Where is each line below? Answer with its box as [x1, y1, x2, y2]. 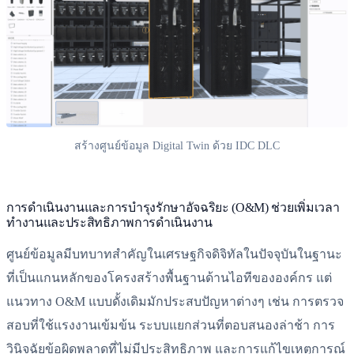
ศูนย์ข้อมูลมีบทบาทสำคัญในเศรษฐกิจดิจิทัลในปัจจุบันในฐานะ [6, 247, 342, 262]
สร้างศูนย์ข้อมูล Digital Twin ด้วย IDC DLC [74, 140, 280, 153]
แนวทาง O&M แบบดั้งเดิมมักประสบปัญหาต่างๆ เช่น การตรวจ [6, 295, 344, 309]
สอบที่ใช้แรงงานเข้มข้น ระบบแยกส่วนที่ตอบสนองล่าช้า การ [6, 318, 335, 333]
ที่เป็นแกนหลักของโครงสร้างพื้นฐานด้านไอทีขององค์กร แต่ [6, 271, 332, 285]
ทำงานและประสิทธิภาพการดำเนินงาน [6, 216, 213, 230]
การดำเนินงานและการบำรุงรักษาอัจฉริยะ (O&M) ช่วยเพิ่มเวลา [6, 201, 340, 215]
